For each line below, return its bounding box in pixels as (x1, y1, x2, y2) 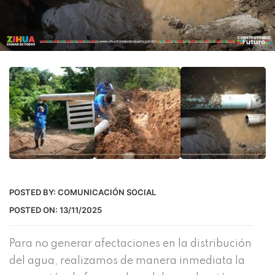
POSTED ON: (9, 205, 60, 215)
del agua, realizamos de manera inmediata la (9, 255, 245, 267)
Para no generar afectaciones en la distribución (9, 238, 252, 250)
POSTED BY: (9, 187, 58, 198)
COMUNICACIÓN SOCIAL (58, 187, 156, 198)
